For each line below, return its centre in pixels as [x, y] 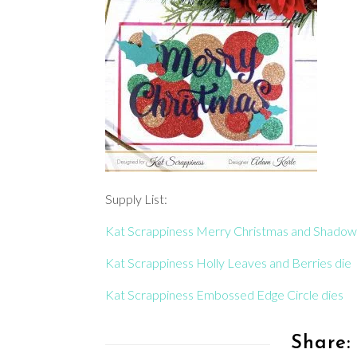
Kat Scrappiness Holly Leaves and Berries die [228, 263]
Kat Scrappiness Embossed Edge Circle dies [224, 294]
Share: [321, 343]
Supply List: [136, 199]
